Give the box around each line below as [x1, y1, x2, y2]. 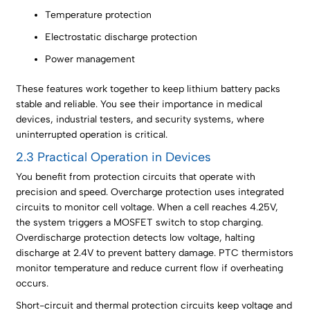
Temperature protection [45, 9, 152, 21]
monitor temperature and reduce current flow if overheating [16, 262, 284, 275]
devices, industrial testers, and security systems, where [16, 113, 265, 126]
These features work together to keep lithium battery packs [16, 83, 281, 95]
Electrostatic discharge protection [45, 31, 198, 44]
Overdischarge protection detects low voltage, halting [16, 232, 255, 244]
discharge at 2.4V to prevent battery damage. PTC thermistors [16, 247, 294, 259]
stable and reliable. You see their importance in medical [16, 98, 263, 111]
